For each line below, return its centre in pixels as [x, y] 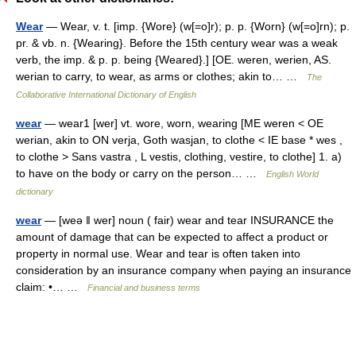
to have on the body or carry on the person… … [141, 173]
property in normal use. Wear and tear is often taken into [158, 253]
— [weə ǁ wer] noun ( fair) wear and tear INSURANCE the [188, 220]
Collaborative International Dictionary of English [106, 95]
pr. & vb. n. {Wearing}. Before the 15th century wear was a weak [177, 43]
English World [292, 174]
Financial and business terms [144, 288]
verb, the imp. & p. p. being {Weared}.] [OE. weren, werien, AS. [174, 60]
